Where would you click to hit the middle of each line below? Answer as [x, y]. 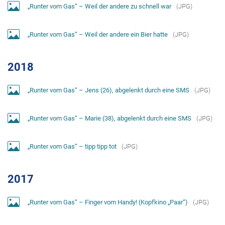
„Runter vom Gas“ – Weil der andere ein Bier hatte [98, 34]
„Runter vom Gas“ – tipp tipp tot [72, 146]
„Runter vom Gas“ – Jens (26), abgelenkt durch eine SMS [108, 90]
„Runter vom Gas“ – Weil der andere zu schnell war [99, 6]
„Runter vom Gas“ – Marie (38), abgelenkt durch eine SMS [109, 118]
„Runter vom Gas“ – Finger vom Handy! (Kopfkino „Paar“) [108, 202]
